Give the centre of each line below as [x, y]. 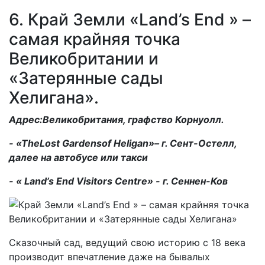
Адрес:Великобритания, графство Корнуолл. [117, 119]
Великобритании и [84, 58]
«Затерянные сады [86, 78]
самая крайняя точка [95, 39]
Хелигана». [54, 97]
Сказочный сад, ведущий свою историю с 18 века [127, 242]
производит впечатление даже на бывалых [109, 256]
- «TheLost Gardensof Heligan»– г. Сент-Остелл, [123, 143]
